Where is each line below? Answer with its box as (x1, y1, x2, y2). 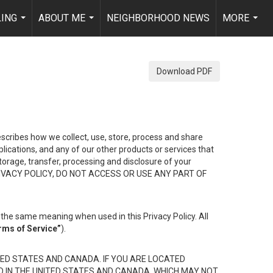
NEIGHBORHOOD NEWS (107, 12, 210, 24)
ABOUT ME (38, 12, 85, 24)
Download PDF (157, 66, 212, 76)
